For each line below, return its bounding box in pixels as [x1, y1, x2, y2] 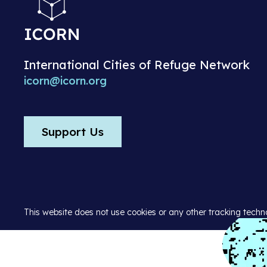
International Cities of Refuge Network [24, 57, 250, 73]
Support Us [42, 125, 104, 139]
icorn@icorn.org [24, 74, 107, 88]
